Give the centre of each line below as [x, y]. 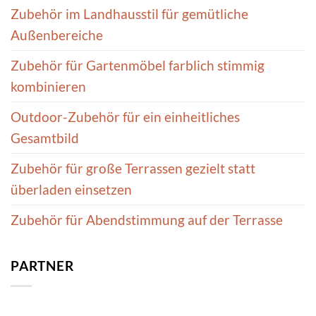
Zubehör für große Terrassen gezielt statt [133, 168]
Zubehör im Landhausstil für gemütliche [129, 13]
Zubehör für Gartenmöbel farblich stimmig [138, 65]
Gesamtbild [45, 138]
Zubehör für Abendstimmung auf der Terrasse [147, 219]
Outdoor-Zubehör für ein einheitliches [125, 116]
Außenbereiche [57, 35]
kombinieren [48, 86]
